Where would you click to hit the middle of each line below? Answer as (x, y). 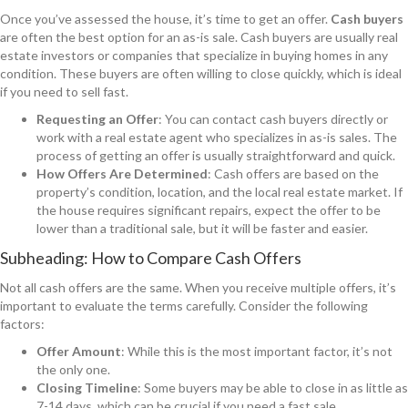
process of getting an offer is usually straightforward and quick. (216, 155)
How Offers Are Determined (122, 173)
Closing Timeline (87, 387)
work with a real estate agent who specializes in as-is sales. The (217, 137)
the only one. (73, 369)
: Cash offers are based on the (293, 173)
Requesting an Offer (97, 118)
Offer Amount (79, 351)
